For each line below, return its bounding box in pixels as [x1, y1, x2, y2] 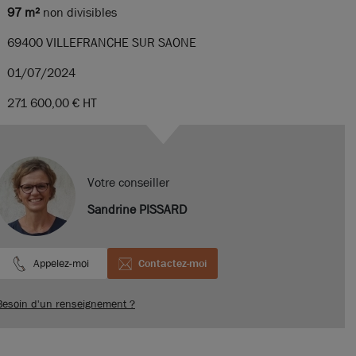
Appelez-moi [33, 256, 90, 270]
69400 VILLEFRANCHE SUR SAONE [7, 34, 196, 51]
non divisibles [40, 4, 117, 21]
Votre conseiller [87, 174, 169, 191]
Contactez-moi [137, 256, 207, 270]
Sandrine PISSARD [87, 201, 187, 218]
